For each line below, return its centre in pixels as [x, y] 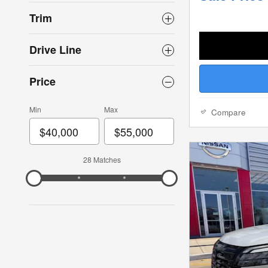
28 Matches [102, 160]
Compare [229, 112]
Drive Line [55, 50]
